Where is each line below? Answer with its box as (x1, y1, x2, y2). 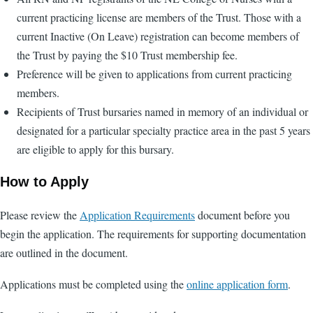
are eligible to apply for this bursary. (17, 142, 177, 156)
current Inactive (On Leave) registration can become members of (17, 29, 299, 43)
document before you (195, 208, 290, 222)
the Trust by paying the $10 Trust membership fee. (17, 48, 238, 62)
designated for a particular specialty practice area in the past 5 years (17, 123, 310, 138)
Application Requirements (80, 208, 195, 222)
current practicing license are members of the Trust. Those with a (17, 10, 301, 24)
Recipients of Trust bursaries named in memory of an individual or (17, 104, 308, 119)
